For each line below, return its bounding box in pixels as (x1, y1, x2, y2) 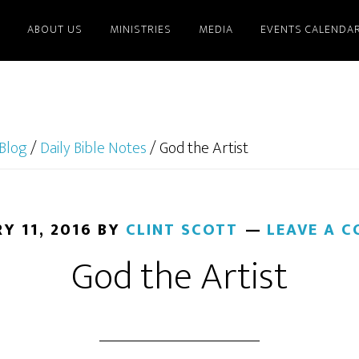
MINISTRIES (110, 20, 171, 38)
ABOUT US (27, 20, 83, 38)
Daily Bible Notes (40, 135, 147, 162)
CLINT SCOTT (126, 216, 238, 244)
